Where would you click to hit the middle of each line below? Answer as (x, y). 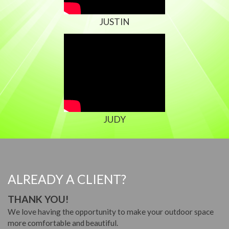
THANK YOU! (38, 199)
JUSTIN (114, 22)
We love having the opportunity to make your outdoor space (111, 212)
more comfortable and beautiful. (63, 223)
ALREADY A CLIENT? (67, 179)
